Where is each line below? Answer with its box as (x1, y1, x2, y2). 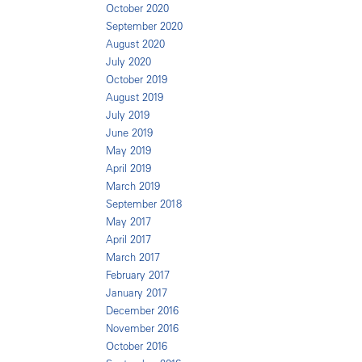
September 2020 (106, 19, 183, 33)
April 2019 (106, 162, 151, 175)
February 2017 (106, 268, 170, 282)
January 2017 (106, 286, 167, 300)
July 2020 (106, 55, 151, 69)
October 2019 (106, 73, 167, 86)
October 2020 (106, 2, 169, 15)
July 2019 (106, 108, 149, 122)
